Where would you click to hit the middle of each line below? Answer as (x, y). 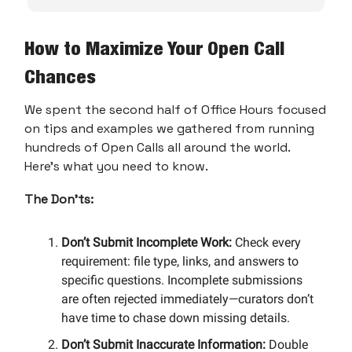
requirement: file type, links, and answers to (180, 261)
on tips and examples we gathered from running (169, 128)
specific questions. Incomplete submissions (182, 280)
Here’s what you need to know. (116, 166)
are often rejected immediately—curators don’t (187, 299)
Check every (268, 242)
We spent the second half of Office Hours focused (175, 109)
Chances (60, 76)
